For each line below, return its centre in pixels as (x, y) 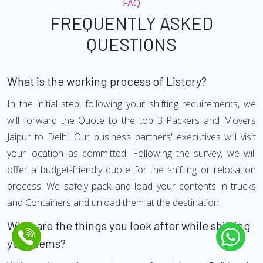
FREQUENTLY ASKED (131, 23)
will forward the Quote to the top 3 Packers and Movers (131, 121)
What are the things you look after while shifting (129, 226)
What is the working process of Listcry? (107, 81)
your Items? (36, 243)
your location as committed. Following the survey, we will (131, 154)
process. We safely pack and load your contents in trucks (131, 186)
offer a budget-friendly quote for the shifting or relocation (131, 170)
